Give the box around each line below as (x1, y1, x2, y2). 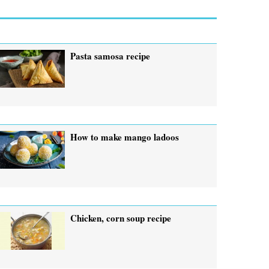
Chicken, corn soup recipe (70, 211, 172, 225)
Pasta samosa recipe (70, 49, 151, 62)
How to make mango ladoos (70, 130, 180, 144)
